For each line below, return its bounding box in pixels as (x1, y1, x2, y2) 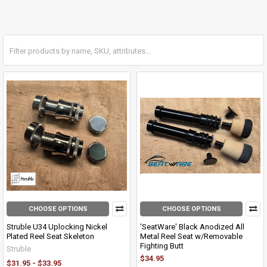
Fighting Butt (140, 241, 184, 251)
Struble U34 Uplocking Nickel (7, 222, 107, 232)
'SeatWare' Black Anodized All (140, 222, 244, 232)
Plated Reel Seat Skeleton (7, 232, 94, 241)
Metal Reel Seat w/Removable (140, 232, 243, 241)
